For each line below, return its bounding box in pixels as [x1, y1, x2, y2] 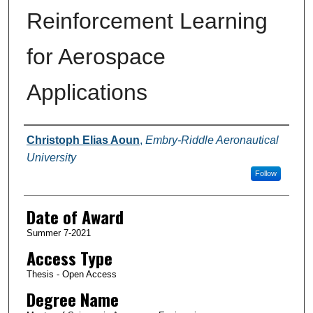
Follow [254, 168, 277, 177]
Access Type [26, 245, 112, 270]
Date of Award [26, 203, 124, 229]
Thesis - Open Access [26, 268, 117, 279]
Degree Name [26, 286, 119, 312]
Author [23, 125, 64, 151]
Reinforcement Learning [26, 8, 268, 34]
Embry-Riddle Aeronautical [145, 133, 279, 146]
